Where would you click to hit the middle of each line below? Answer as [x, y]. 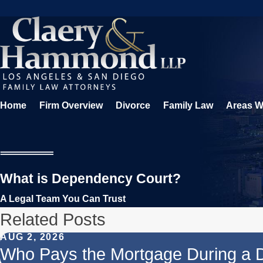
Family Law [188, 105]
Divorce [133, 105]
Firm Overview [71, 105]
